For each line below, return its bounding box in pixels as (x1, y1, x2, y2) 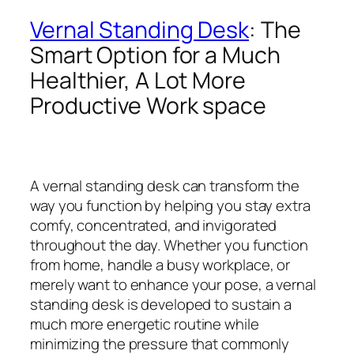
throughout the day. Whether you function (30, 235, 308, 256)
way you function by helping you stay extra (30, 195, 311, 217)
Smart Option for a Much (30, 39, 281, 70)
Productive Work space (30, 89, 266, 121)
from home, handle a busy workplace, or (30, 254, 291, 276)
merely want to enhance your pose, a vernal (30, 274, 316, 296)
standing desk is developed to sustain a (30, 294, 292, 315)
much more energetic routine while (30, 314, 259, 335)
